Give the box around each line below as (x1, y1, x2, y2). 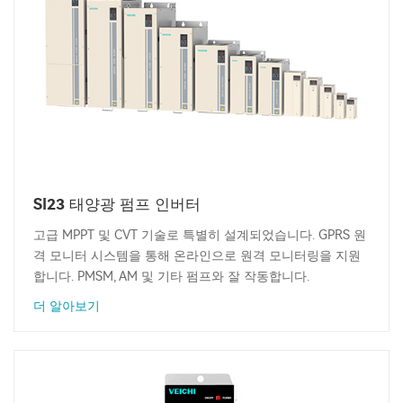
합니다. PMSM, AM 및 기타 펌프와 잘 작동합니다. (33, 269, 309, 285)
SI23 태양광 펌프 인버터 (33, 195, 201, 214)
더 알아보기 (33, 299, 100, 315)
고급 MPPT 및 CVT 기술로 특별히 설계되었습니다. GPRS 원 (33, 228, 366, 244)
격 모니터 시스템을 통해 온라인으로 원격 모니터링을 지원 (33, 248, 361, 264)
